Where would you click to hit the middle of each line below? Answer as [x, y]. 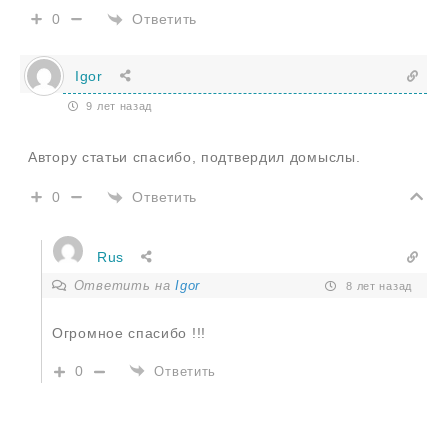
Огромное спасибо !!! [129, 333]
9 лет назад [117, 106]
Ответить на [124, 286]
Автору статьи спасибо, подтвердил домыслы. [194, 157]
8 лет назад [377, 285]
